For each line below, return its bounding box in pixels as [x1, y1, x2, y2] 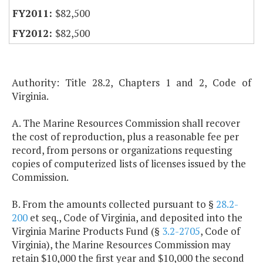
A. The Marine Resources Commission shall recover [12, 116, 240, 130]
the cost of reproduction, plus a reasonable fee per [12, 130, 239, 144]
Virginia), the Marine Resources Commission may [12, 238, 231, 252]
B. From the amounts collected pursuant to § [12, 197, 216, 211]
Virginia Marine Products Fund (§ [12, 224, 162, 238]
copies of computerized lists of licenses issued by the [12, 157, 246, 171]
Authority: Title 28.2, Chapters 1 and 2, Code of [12, 76, 251, 90]
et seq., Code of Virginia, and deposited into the [28, 211, 242, 225]
